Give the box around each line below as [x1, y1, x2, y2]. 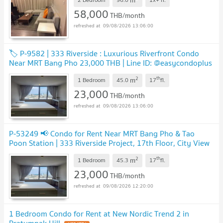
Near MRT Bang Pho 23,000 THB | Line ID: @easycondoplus [9, 56, 212, 69]
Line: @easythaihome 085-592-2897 [9, 145, 134, 159]
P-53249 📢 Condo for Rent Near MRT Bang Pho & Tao [9, 126, 195, 140]
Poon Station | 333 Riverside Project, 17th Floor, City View [9, 136, 210, 149]
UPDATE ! [142, 151, 160, 156]
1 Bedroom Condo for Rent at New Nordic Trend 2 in [9, 207, 189, 220]
